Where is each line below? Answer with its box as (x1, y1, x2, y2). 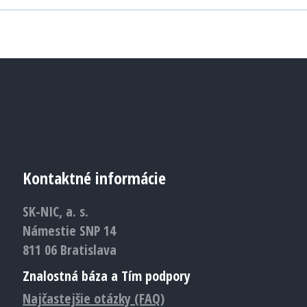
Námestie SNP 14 (23, 221, 116, 240)
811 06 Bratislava (23, 241, 117, 259)
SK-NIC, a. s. (23, 202, 89, 221)
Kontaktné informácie (23, 167, 167, 189)
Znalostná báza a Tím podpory (23, 267, 191, 285)
